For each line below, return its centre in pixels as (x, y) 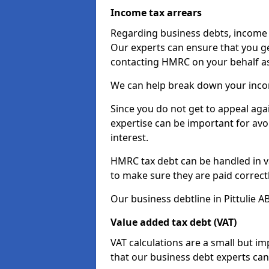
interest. (129, 138)
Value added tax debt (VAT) (174, 222)
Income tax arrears (156, 13)
